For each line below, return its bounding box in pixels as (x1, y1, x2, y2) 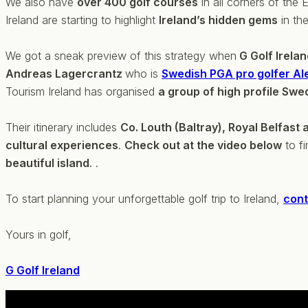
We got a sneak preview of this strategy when (5, 48, 236, 63)
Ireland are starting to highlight (5, 12, 159, 27)
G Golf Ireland (5, 263, 80, 277)
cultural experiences (5, 137, 118, 152)
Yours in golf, (5, 227, 71, 241)
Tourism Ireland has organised (5, 84, 158, 98)
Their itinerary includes (5, 120, 120, 134)
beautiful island (5, 155, 89, 170)
